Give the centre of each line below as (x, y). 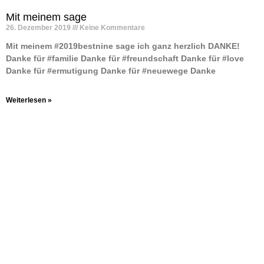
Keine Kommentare (111, 28)
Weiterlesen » (29, 100)
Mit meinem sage (46, 17)
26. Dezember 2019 (39, 28)
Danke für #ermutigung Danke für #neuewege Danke (111, 71)
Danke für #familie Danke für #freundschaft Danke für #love (125, 58)
